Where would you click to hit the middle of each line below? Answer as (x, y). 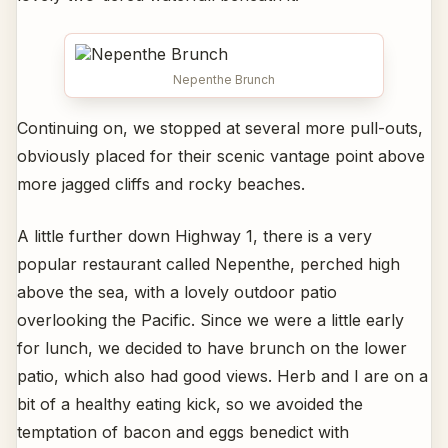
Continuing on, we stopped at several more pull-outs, (220, 127)
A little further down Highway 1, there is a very (194, 235)
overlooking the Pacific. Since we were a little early (210, 319)
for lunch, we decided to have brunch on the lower (212, 347)
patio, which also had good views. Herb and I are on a (222, 375)
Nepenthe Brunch (224, 79)
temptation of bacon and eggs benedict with (183, 431)
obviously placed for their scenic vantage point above (221, 155)
